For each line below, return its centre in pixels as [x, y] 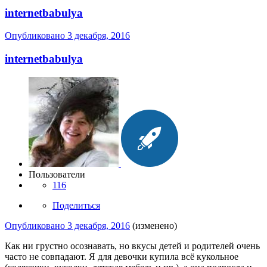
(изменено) [155, 225]
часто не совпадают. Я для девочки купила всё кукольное [122, 256]
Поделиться [76, 205]
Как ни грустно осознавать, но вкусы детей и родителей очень [132, 246]
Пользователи [57, 174]
